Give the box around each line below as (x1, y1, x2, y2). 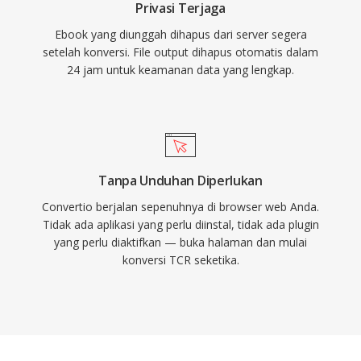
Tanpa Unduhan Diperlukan (98, 172, 263, 189)
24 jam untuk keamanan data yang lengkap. (67, 62, 294, 77)
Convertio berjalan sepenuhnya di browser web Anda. (42, 199, 319, 214)
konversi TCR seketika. (122, 252, 239, 268)
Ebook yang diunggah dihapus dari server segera (54, 27, 307, 42)
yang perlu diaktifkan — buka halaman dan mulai (54, 234, 307, 250)
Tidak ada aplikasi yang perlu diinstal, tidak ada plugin (42, 217, 319, 232)
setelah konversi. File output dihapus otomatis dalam (43, 44, 318, 60)
